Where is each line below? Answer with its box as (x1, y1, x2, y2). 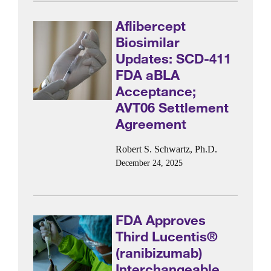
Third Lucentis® (116, 228, 218, 245)
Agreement (116, 116, 187, 132)
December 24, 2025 (116, 158, 183, 168)
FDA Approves (116, 212, 206, 229)
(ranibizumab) (116, 244, 203, 261)
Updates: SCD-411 (116, 50, 232, 67)
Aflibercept (116, 18, 186, 34)
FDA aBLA (116, 67, 180, 83)
